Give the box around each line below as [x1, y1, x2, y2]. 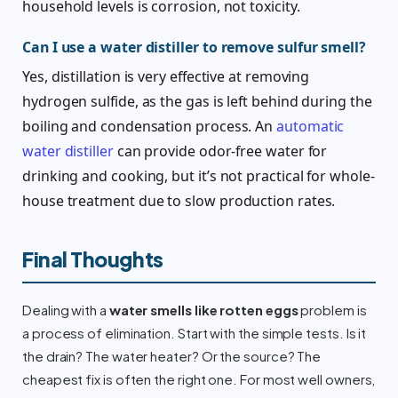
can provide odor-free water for [113, 141, 328, 162]
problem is [298, 302, 367, 319]
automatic [276, 116, 345, 137]
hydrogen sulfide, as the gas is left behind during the [22, 92, 372, 112]
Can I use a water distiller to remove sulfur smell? [22, 37, 366, 58]
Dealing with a [22, 302, 109, 319]
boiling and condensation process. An [22, 116, 277, 137]
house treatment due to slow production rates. [22, 191, 336, 211]
